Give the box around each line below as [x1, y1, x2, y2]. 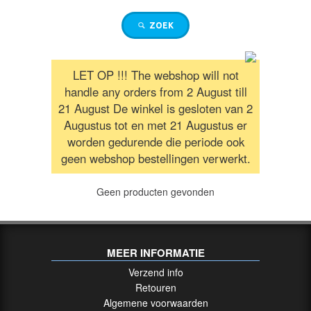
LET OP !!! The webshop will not [72, 66, 239, 83]
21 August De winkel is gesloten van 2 [58, 99, 253, 117]
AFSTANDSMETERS [33, 177, 126, 191]
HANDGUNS [33, 252, 89, 266]
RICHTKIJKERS [33, 13, 104, 27]
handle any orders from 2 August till [64, 83, 247, 100]
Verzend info [128, 264, 183, 279]
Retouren [135, 280, 176, 294]
